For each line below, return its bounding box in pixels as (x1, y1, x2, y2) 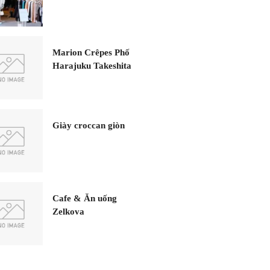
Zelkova (52, 207, 84, 216)
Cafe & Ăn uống (52, 193, 117, 203)
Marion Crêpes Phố (52, 48, 130, 57)
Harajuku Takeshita (52, 61, 131, 71)
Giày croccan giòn (52, 121, 125, 130)
